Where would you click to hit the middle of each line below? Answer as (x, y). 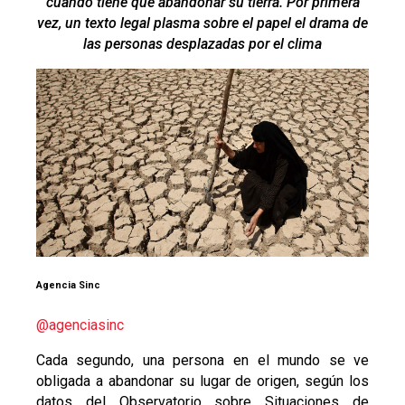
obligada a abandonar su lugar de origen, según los (202, 381)
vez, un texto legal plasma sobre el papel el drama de (202, 23)
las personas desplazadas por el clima (202, 43)
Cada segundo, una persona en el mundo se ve (202, 361)
